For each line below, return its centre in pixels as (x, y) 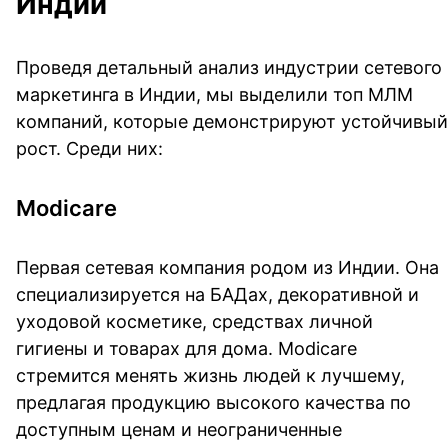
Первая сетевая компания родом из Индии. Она (227, 267)
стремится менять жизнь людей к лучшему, (210, 375)
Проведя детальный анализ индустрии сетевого (229, 67)
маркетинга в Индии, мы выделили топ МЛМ (214, 94)
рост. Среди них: (89, 148)
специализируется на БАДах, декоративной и (217, 294)
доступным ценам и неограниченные (179, 429)
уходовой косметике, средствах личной (194, 321)
